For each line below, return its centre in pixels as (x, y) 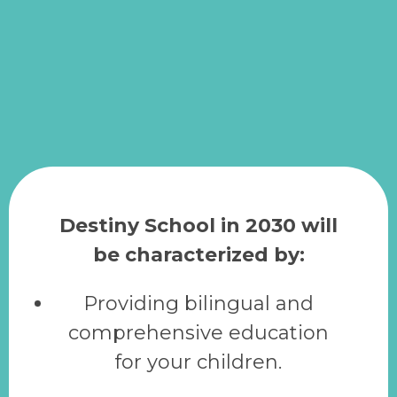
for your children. (198, 362)
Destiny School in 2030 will (198, 226)
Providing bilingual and (198, 304)
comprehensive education (198, 333)
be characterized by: (198, 255)
